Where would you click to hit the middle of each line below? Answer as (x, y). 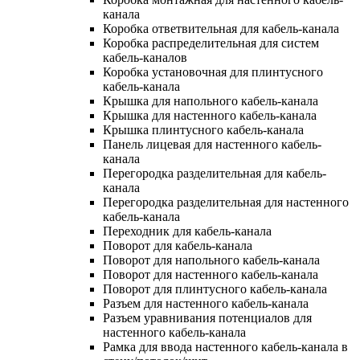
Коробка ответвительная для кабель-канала (221, 28)
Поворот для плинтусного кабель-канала (215, 288)
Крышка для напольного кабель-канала (211, 100)
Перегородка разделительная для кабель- (215, 173)
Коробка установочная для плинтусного (213, 72)
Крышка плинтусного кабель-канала (203, 129)
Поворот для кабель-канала (178, 245)
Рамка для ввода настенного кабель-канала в (225, 346)
